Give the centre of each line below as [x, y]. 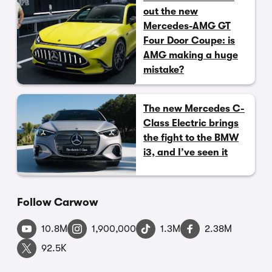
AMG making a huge [191, 55]
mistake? [164, 70]
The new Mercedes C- [194, 108]
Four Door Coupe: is [189, 40]
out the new [171, 11]
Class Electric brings [191, 123]
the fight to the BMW [191, 138]
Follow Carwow [58, 202]
